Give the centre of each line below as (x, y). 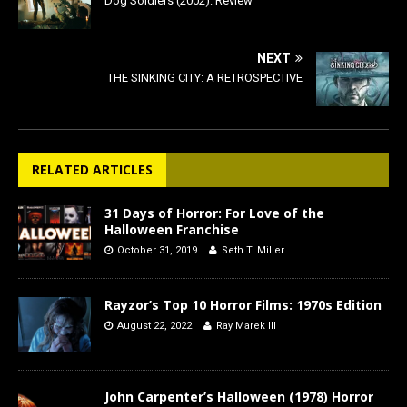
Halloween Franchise (172, 229)
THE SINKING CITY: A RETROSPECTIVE (205, 77)
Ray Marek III (246, 325)
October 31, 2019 (157, 250)
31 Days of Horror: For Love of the (214, 213)
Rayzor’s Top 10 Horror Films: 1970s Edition (243, 304)
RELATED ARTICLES (92, 169)
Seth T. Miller (253, 250)
